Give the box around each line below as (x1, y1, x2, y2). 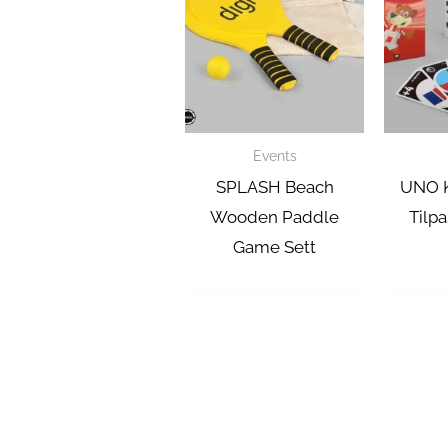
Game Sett (233, 236, 317, 257)
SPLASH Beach (215, 176, 334, 197)
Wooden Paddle (210, 206, 340, 227)
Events (252, 146, 297, 164)
